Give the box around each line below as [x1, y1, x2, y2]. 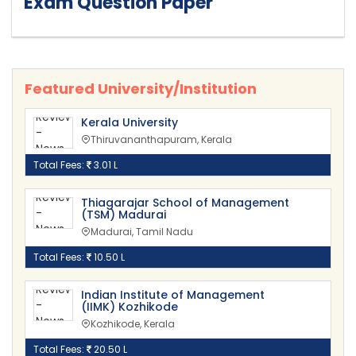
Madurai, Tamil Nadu [91, 225, 193, 239]
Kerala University [81, 114, 178, 131]
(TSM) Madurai [81, 207, 166, 223]
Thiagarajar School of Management [81, 195, 289, 211]
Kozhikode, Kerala [91, 317, 175, 331]
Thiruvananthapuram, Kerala [91, 133, 232, 147]
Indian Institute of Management [81, 287, 265, 304]
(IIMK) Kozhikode [81, 299, 178, 315]
